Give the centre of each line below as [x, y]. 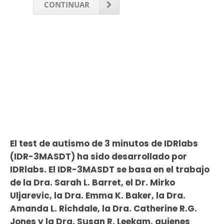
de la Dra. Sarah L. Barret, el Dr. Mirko [92, 182]
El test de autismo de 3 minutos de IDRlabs [104, 143]
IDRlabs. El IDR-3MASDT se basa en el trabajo [109, 169]
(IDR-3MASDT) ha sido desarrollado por [98, 156]
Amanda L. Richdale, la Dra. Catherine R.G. [103, 208]
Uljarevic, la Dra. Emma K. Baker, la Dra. [97, 195]
